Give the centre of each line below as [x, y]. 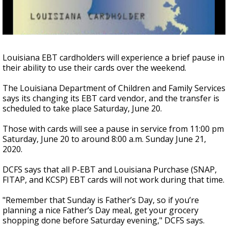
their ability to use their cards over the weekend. [94, 68]
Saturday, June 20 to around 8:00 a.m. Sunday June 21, [104, 139]
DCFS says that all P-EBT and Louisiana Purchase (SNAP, [110, 169]
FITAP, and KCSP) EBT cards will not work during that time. [113, 180]
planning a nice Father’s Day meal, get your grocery [101, 210]
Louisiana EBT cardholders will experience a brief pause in [113, 58]
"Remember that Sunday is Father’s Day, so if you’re [101, 200]
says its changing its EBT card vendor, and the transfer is [111, 98]
